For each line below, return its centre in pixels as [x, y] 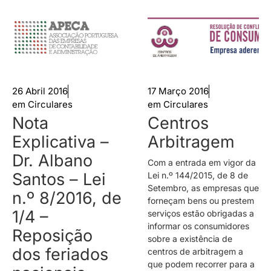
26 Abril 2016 [40, 91]
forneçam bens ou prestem [201, 200]
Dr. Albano [52, 160]
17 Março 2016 [178, 91]
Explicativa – [60, 142]
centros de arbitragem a [195, 251]
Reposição [52, 235]
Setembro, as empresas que [203, 188]
